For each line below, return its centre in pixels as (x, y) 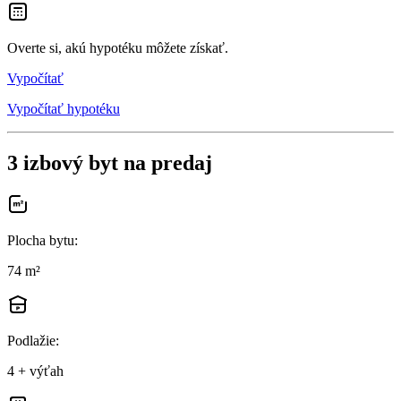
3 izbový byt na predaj (110, 162)
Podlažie (31, 340)
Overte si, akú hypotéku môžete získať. (118, 47)
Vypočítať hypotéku (64, 108)
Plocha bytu (41, 240)
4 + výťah (35, 371)
